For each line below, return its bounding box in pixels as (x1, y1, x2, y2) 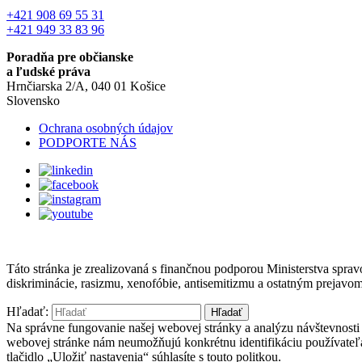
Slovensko (6, 94, 60, 108)
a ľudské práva (6, 65, 90, 79)
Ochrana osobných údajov (39, 121, 173, 136)
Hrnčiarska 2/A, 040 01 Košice (6, 79, 166, 94)
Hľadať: (6, 305, 48, 319)
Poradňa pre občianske (6, 50, 133, 65)
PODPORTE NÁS (39, 136, 137, 150)
